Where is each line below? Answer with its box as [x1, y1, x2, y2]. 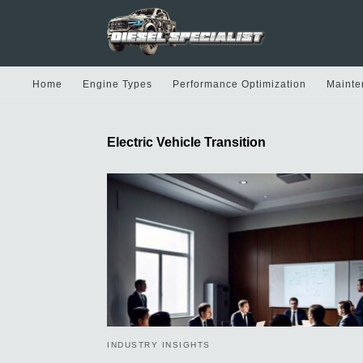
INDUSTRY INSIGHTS [107, 340, 211, 349]
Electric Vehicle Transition [107, 135, 266, 149]
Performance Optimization [173, 78, 306, 90]
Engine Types [83, 78, 152, 90]
